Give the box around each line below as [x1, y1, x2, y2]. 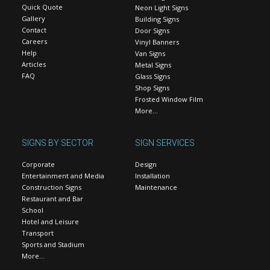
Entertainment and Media [22, 171, 104, 180]
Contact [22, 25, 46, 34]
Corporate [22, 160, 55, 169]
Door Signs [135, 26, 169, 35]
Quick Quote [22, 2, 63, 11]
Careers [22, 37, 47, 46]
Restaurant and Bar [22, 194, 83, 203]
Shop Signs [135, 83, 169, 92]
